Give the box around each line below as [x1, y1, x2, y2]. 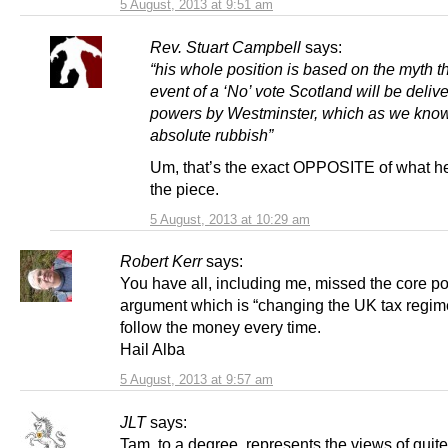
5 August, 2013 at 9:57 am [120, 371, 273, 387]
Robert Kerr [120, 251, 202, 270]
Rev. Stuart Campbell [150, 38, 301, 57]
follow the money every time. [120, 317, 321, 336]
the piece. [150, 179, 219, 198]
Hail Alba [120, 339, 185, 358]
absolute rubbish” [150, 126, 273, 145]
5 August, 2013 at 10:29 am [150, 211, 310, 227]
